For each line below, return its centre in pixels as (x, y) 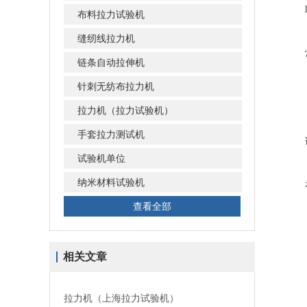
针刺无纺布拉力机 (116, 86)
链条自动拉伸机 (111, 62)
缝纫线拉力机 (106, 38)
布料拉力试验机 (111, 14)
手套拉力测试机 (111, 134)
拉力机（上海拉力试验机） (121, 298)
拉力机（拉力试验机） (125, 110)
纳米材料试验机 (111, 182)
